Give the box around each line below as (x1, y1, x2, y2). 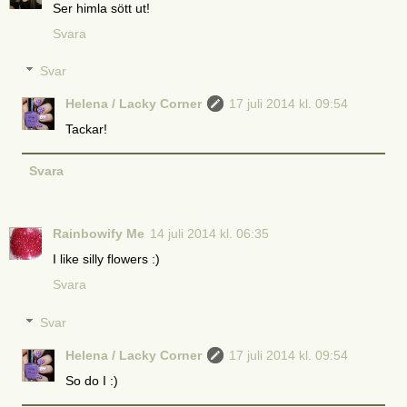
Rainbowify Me (53, 226, 144, 242)
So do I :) (65, 373, 119, 389)
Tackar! (65, 122, 108, 137)
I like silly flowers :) (53, 252, 160, 267)
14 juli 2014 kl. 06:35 (150, 226, 269, 242)
